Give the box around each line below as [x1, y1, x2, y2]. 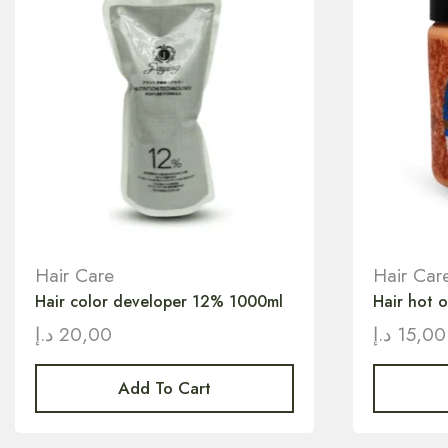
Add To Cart [118, 376, 212, 401]
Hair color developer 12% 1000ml [35, 289, 283, 313]
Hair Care [35, 261, 114, 289]
